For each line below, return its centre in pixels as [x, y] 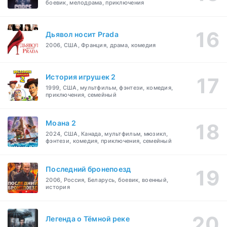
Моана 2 [61, 123]
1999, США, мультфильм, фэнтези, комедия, [109, 88]
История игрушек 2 [81, 77]
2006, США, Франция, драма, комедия [101, 45]
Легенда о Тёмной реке [88, 219]
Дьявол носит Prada [82, 34]
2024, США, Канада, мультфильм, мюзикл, [107, 134]
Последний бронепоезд [88, 169]
